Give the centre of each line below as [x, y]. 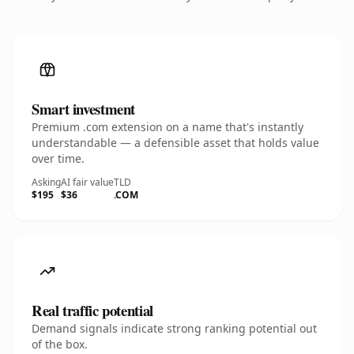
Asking [46, 182]
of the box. [60, 344]
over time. [58, 158]
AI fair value [87, 182]
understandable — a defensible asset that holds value [175, 143]
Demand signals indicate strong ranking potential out [174, 328]
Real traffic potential [92, 310]
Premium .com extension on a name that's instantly [168, 127]
